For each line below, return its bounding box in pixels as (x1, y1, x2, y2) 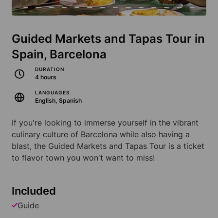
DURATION (35, 66, 64, 73)
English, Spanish (35, 97, 82, 105)
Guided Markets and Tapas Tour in (12, 32, 205, 46)
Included (12, 184, 56, 198)
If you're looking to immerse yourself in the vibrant (12, 118, 199, 128)
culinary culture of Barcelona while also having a (12, 129, 190, 140)
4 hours (35, 73, 56, 81)
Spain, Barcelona (12, 47, 107, 62)
